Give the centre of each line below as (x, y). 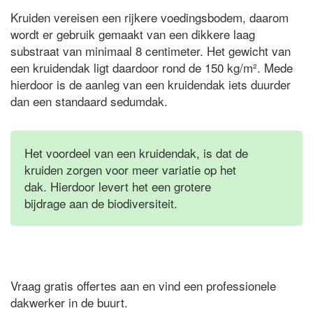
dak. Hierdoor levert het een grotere (118, 186)
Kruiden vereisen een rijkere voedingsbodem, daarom (150, 17)
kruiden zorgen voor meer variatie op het (130, 169)
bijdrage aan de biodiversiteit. (101, 203)
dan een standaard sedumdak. (89, 101)
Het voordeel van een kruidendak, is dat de (136, 152)
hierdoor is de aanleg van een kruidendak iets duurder (151, 84)
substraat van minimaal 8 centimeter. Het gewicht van (151, 50)
